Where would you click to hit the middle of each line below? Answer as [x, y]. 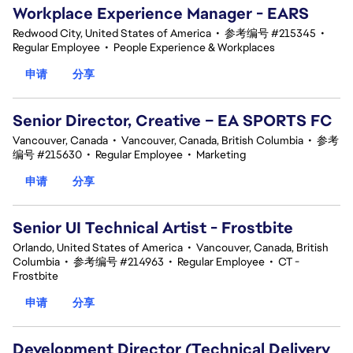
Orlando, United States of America [98, 247]
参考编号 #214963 [119, 262]
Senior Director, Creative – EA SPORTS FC [173, 121]
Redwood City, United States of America [112, 33]
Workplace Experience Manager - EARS [161, 13]
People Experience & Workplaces [194, 47]
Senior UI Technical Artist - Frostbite [153, 228]
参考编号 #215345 [270, 33]
